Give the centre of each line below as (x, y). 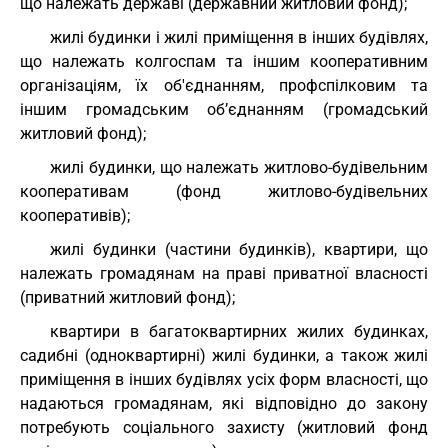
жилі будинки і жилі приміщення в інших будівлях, (239, 37)
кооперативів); (75, 215)
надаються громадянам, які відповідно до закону (224, 403)
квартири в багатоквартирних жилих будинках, (239, 331)
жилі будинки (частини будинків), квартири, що (239, 249)
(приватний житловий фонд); (127, 297)
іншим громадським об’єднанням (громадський (224, 109)
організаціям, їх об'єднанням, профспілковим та (224, 85)
